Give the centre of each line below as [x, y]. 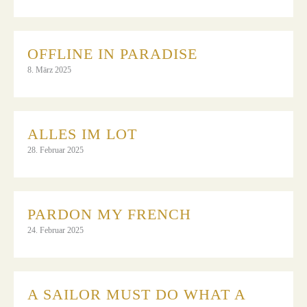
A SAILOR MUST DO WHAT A [136, 294]
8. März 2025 [49, 70]
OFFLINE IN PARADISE [112, 53]
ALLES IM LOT [85, 134]
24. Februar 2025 [56, 230]
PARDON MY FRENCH [109, 214]
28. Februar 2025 [56, 150]
